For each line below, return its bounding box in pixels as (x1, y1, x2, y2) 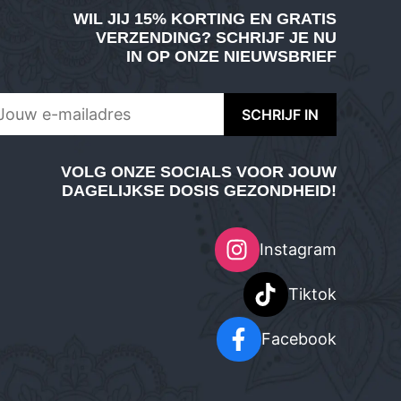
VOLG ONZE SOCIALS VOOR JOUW (60, 162, 337, 181)
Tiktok (287, 285, 337, 304)
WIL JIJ (73, 9, 134, 28)
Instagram (259, 240, 337, 260)
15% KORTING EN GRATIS (133, 9, 337, 28)
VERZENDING (95, 28, 201, 47)
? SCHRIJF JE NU (200, 28, 337, 47)
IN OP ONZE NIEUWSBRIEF (125, 47, 337, 65)
